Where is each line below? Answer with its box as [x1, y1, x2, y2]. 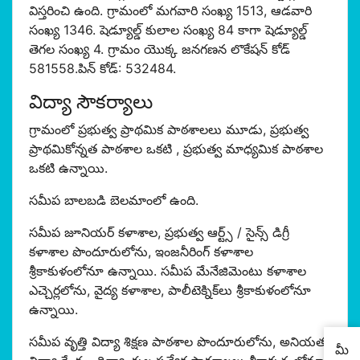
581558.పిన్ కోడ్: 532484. [29, 60, 176, 76]
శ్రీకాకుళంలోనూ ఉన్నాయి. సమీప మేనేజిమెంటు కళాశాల [29, 263, 306, 279]
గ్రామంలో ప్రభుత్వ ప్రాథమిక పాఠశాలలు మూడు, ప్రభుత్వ [29, 121, 309, 137]
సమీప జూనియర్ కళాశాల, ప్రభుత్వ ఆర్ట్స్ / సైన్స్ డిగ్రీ [29, 224, 289, 240]
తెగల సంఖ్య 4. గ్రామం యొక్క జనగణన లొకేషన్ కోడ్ [29, 41, 290, 57]
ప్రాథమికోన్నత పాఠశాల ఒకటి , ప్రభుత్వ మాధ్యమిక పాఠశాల [29, 141, 323, 157]
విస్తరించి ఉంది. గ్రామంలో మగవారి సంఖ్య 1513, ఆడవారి [29, 2, 312, 18]
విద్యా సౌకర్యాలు [29, 90, 153, 113]
